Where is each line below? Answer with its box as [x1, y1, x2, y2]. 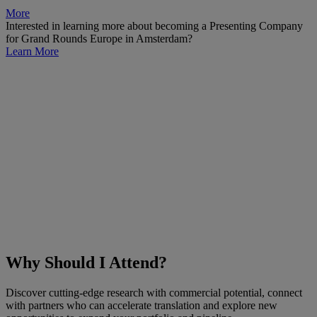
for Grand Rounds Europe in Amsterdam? [6, 33, 192, 45]
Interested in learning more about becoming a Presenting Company [6, 20, 303, 33]
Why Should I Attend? [6, 253, 167, 272]
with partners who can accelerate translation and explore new [6, 299, 277, 311]
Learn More [6, 45, 59, 58]
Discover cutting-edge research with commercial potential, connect [6, 286, 302, 299]
